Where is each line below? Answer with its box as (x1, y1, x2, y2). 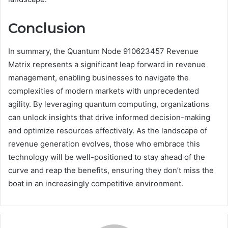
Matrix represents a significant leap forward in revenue (8, 59, 206, 69)
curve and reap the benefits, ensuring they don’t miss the (8, 165, 214, 175)
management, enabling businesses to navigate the (8, 72, 189, 82)
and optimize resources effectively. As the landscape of (8, 125, 207, 135)
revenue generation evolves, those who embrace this (8, 138, 200, 149)
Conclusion (8, 20, 85, 37)
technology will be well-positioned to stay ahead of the (8, 152, 205, 162)
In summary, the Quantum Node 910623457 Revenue (8, 46, 198, 56)
